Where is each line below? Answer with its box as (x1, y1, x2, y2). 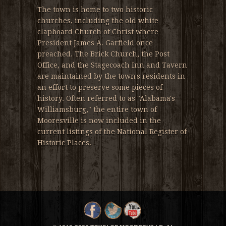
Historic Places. (37, 138, 91, 147)
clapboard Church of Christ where (37, 27, 158, 36)
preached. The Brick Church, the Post (37, 49, 169, 58)
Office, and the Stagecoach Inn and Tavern (37, 61, 187, 69)
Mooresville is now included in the (37, 116, 161, 125)
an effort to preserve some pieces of (37, 83, 162, 91)
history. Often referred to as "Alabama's (37, 94, 175, 102)
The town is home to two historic (37, 5, 153, 14)
